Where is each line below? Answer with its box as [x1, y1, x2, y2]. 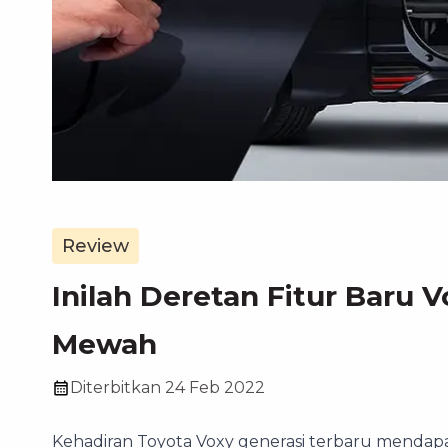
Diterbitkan [70, 377, 161, 397]
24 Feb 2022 [165, 377, 265, 397]
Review [62, 234, 129, 257]
